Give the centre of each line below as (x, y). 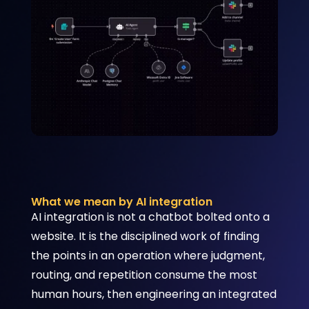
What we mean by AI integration (121, 201)
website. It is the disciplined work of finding (145, 236)
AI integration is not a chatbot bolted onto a (150, 217)
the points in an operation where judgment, (148, 255)
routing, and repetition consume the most (144, 275)
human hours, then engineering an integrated (153, 294)
